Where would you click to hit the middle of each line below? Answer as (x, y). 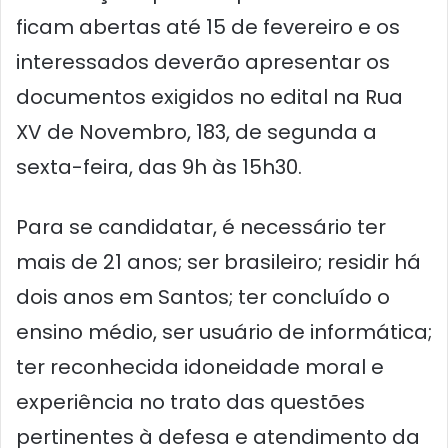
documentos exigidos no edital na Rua (209, 97)
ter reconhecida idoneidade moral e (200, 367)
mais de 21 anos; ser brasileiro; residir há (218, 262)
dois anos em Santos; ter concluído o (203, 297)
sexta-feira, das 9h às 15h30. (159, 167)
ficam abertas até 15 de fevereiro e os (208, 27)
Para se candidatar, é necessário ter (201, 227)
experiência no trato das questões (190, 402)
